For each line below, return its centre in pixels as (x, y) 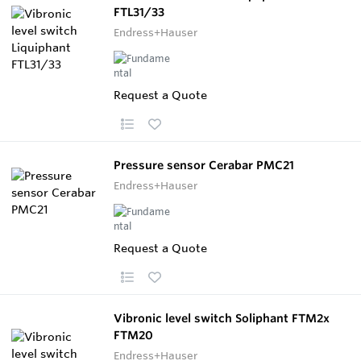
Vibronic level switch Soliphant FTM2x (222, 318)
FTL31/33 (139, 12)
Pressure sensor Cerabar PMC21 (204, 165)
